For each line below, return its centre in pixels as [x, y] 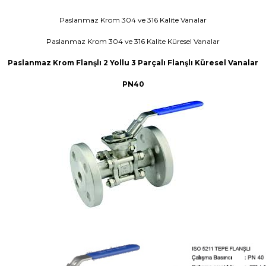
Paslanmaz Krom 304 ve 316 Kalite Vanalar [133, 20]
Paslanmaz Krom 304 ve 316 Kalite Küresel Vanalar [133, 41]
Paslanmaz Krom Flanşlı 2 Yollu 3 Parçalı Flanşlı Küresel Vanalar [133, 63]
